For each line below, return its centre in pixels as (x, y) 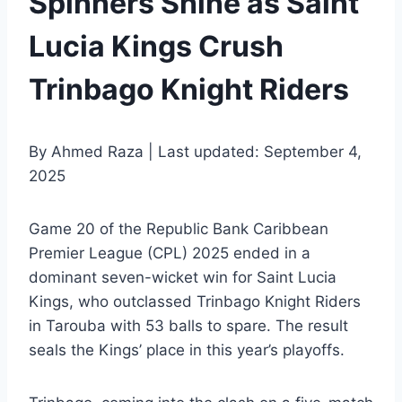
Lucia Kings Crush (156, 46)
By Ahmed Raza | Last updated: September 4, (195, 151)
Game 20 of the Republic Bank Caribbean (179, 228)
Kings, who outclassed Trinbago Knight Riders (195, 301)
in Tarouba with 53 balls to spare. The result (188, 325)
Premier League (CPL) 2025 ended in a (170, 253)
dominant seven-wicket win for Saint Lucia (183, 277)
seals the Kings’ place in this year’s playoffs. (187, 350)
